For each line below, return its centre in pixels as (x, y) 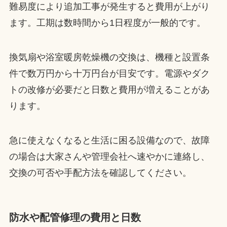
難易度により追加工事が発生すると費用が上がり (109, 7)
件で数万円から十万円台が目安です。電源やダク (109, 73)
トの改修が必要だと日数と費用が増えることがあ (109, 89)
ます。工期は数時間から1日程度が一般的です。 (107, 23)
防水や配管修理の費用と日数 (75, 217)
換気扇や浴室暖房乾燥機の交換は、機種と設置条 (109, 57)
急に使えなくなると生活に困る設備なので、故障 (109, 140)
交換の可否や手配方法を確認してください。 (100, 173)
